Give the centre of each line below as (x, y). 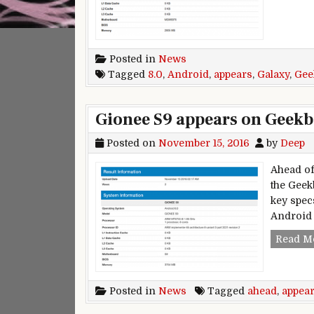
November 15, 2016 (204, 143)
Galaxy (273, 74)
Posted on (131, 143)
